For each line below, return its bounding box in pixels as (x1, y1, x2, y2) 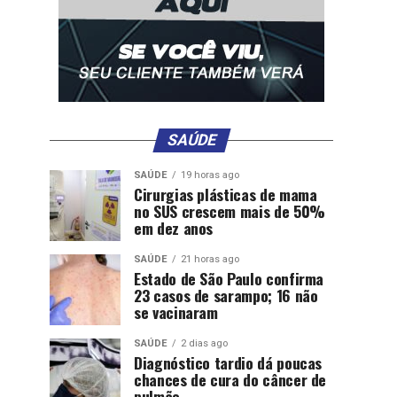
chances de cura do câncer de (134, 368, 327, 391)
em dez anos (134, 216, 214, 239)
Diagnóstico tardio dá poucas (134, 351, 323, 374)
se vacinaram (134, 300, 218, 323)
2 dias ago (181, 338, 228, 349)
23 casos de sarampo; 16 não (134, 284, 318, 307)
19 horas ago (181, 169, 239, 181)
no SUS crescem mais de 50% (134, 199, 325, 222)
